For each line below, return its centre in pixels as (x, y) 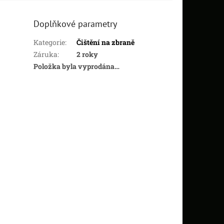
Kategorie (49, 42)
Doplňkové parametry (75, 23)
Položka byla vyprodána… (77, 66)
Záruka (46, 54)
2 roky (87, 54)
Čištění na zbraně (106, 42)
